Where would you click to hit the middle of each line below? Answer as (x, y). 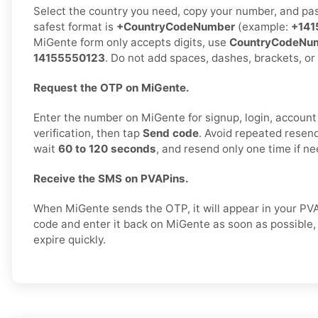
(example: (263, 27)
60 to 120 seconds (107, 149)
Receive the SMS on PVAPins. (111, 179)
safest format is (75, 27)
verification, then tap (88, 133)
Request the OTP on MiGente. (111, 88)
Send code (171, 133)
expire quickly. (70, 240)
